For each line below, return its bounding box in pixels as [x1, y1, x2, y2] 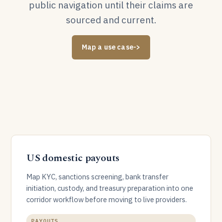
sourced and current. [65, 14, 157, 26]
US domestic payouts [26, 151, 120, 166]
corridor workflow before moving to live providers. [26, 195, 187, 204]
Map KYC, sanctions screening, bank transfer [26, 172, 168, 181]
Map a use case [81, 43, 133, 52]
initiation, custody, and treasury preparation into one [26, 183, 193, 193]
